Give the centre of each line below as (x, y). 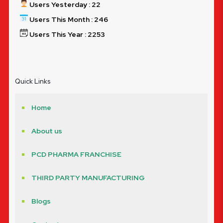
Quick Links (33, 81)
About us (47, 131)
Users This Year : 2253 (66, 34)
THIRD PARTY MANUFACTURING (88, 177)
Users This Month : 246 (68, 19)
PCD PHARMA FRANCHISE (76, 154)
